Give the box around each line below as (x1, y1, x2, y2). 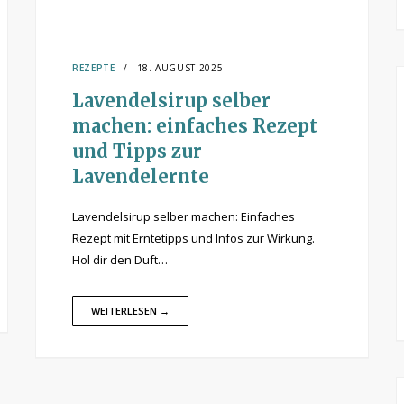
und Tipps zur (72, 140, 202, 162)
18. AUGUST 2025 (136, 61, 224, 74)
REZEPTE (72, 61, 115, 74)
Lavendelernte (72, 165, 209, 188)
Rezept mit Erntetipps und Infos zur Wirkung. (72, 230, 315, 246)
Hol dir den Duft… (72, 252, 168, 268)
